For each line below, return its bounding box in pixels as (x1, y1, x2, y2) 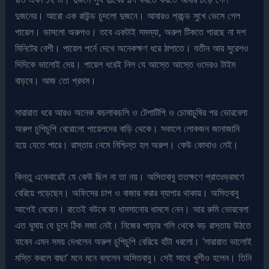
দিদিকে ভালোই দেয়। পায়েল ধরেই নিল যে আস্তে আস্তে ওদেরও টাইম (15, 58, 236, 70)
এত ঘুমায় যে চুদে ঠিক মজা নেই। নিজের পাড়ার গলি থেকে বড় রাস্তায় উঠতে (15, 219, 252, 232)
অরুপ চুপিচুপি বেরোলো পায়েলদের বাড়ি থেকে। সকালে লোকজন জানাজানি (15, 122, 240, 134)
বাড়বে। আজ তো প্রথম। (15, 74, 97, 86)
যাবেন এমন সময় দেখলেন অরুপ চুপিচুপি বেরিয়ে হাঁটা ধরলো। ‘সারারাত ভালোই (15, 235, 252, 248)
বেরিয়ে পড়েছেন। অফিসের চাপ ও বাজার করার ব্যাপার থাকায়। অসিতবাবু (15, 187, 239, 199)
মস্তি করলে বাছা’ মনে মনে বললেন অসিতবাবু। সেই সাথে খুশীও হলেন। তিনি (15, 252, 252, 264)
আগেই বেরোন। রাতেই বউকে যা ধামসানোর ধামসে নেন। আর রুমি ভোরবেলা (15, 203, 249, 216)
